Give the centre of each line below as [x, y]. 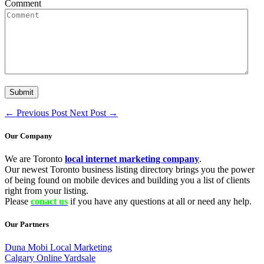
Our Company [29, 136]
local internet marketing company [132, 159]
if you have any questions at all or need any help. [160, 201]
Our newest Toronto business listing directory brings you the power [130, 169]
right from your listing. [47, 190]
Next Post [89, 113]
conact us [49, 201]
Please [18, 201]
